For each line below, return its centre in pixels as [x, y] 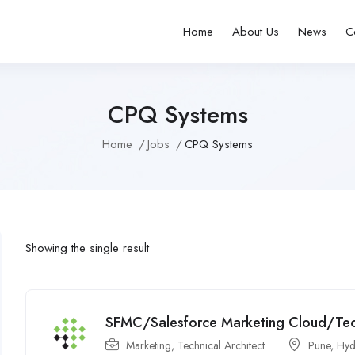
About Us [256, 32]
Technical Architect [221, 345]
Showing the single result [88, 248]
